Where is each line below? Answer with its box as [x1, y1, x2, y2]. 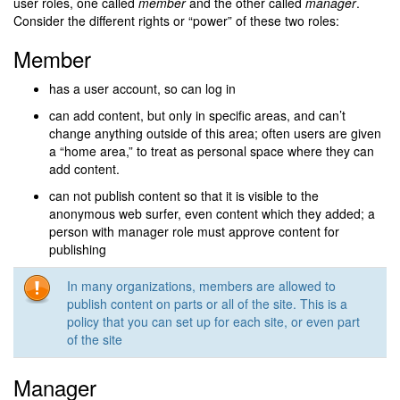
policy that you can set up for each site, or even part [67, 312, 360, 331]
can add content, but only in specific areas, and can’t [49, 106, 346, 125]
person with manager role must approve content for [49, 222, 339, 241]
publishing [49, 240, 106, 259]
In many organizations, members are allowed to [67, 277, 336, 296]
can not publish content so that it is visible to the [49, 187, 319, 205]
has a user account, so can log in [49, 79, 236, 98]
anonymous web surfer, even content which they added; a [49, 204, 375, 223]
